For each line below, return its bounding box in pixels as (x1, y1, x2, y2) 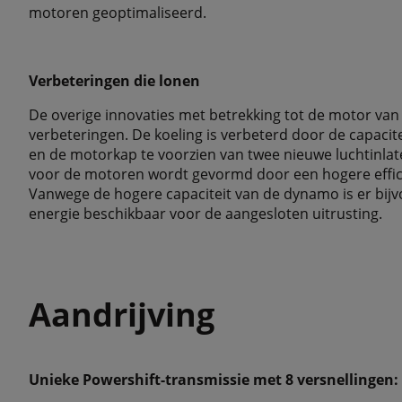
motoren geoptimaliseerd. (29, 3, 206, 22)
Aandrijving (29, 293, 214, 336)
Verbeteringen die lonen (29, 71, 200, 91)
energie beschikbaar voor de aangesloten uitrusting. (29, 204, 382, 223)
